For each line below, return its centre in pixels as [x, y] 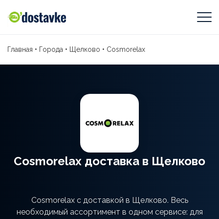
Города [51, 49]
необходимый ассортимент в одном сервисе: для [109, 212]
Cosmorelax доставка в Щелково [109, 161]
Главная [20, 49]
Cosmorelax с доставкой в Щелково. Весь [109, 200]
